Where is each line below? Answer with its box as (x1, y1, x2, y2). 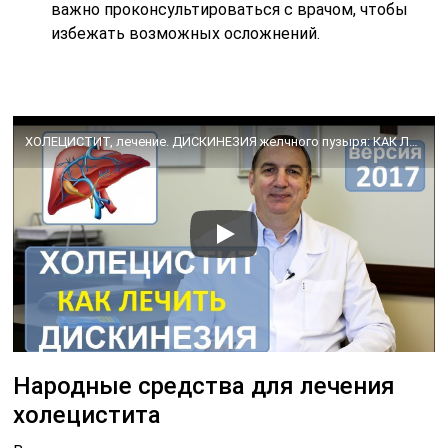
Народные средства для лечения (13, 372, 396, 401)
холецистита (13, 401, 162, 430)
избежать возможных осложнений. (51, 23, 321, 43)
